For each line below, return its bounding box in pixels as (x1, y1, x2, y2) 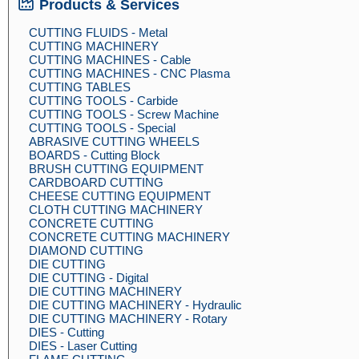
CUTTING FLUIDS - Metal (29, 26, 167, 39)
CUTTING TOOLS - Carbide (29, 94, 178, 107)
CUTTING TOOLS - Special (29, 121, 175, 135)
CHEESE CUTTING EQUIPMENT (29, 189, 211, 203)
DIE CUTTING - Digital (29, 271, 148, 284)
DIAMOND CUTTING (29, 244, 143, 257)
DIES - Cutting (29, 325, 104, 339)
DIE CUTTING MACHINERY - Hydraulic (29, 298, 242, 312)
